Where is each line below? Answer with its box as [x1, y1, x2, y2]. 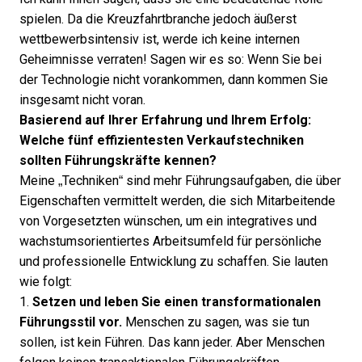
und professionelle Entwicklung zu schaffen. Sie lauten [19, 255, 328, 268]
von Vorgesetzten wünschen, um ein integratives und [19, 214, 317, 228]
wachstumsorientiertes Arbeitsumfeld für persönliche [19, 234, 322, 248]
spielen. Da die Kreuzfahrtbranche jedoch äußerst [19, 12, 297, 26]
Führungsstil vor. [19, 315, 122, 329]
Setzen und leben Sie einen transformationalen [32, 295, 321, 309]
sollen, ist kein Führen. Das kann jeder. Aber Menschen [19, 335, 325, 349]
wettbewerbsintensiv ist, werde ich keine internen [19, 32, 300, 46]
